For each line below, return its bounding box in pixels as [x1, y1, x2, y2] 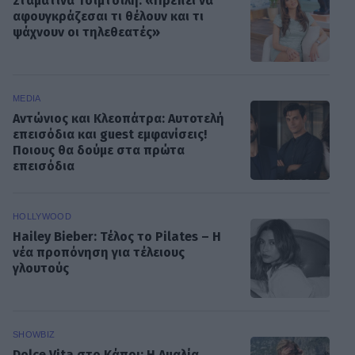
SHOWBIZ [13, 330, 55, 340]
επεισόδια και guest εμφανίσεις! [13, 127, 207, 143]
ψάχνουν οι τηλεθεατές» [13, 25, 160, 40]
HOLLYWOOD [13, 212, 72, 222]
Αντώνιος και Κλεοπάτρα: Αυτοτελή [13, 111, 224, 127]
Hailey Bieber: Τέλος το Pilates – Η [13, 229, 221, 245]
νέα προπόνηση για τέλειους [13, 245, 185, 261]
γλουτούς [13, 261, 69, 277]
